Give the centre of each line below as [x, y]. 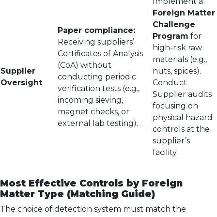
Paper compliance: [96, 30]
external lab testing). [98, 123]
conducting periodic [97, 77]
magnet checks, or [93, 112]
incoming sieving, [90, 100]
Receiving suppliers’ [96, 42]
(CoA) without [85, 65]
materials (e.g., [180, 59]
